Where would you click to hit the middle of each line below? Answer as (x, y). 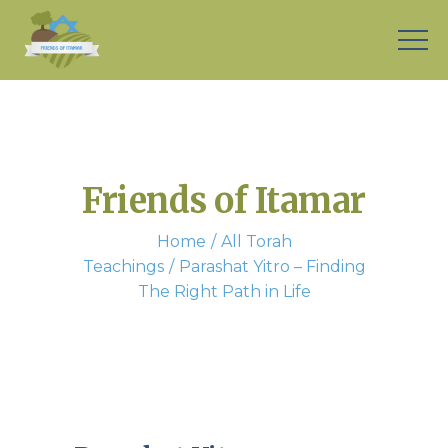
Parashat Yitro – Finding (272, 266)
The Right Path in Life (224, 291)
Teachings (123, 266)
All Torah (256, 241)
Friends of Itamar (224, 201)
